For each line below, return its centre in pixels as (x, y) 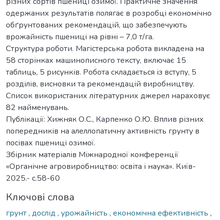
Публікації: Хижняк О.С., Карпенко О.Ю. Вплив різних (105, 119)
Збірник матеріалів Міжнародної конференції (92, 154)
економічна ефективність (162, 213)
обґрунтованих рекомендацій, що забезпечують (96, 25)
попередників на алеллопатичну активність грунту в (103, 131)
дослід (45, 213)
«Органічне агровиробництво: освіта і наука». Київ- (101, 166)
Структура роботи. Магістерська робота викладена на (105, 48)
